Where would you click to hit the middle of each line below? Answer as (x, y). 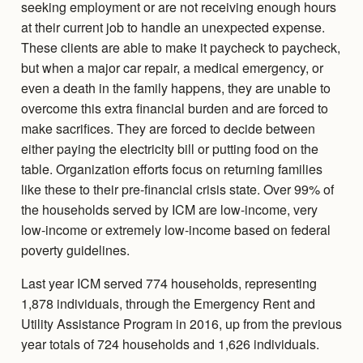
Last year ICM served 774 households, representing (169, 284)
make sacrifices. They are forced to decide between (168, 129)
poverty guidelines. (75, 250)
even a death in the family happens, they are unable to (175, 88)
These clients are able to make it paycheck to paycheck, (180, 48)
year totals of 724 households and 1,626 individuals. (170, 344)
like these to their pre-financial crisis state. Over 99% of (177, 190)
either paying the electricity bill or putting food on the (169, 149)
